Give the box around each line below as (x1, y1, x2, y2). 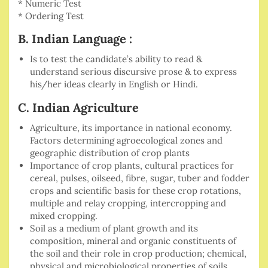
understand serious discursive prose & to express (30, 66, 237, 78)
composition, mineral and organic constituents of (30, 235, 236, 247)
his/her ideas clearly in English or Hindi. (30, 78, 198, 90)
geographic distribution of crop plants (30, 147, 190, 159)
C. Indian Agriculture (18, 100, 139, 115)
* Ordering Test (18, 10, 84, 22)
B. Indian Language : (18, 31, 132, 47)
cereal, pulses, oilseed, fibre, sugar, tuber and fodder (30, 172, 249, 184)
